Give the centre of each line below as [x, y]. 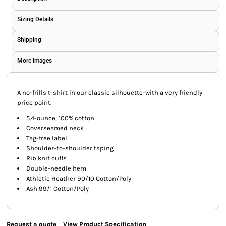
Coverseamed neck [55, 128]
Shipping [29, 40]
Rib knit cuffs [46, 158]
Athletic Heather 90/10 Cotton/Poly [79, 178]
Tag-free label [47, 138]
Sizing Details [35, 19]
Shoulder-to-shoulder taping [70, 148]
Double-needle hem [56, 168]
